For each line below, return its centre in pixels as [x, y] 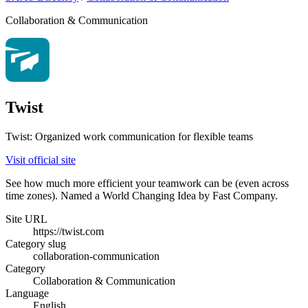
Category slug [36, 244]
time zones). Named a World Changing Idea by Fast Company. [142, 196]
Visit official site [41, 160]
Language [27, 294]
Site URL [26, 219]
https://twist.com [68, 232]
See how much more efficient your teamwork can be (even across [147, 184]
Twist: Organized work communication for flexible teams [129, 137]
